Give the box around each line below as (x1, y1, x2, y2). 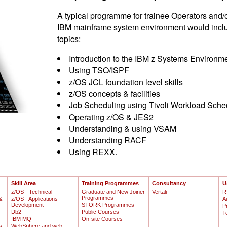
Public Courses (81, 209, 119, 215)
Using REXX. (68, 146, 117, 158)
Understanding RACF (68, 134, 146, 146)
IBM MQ (11, 216, 31, 222)
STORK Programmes (81, 202, 134, 208)
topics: (57, 33, 81, 45)
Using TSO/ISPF (68, 64, 129, 76)
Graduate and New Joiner (81, 188, 145, 195)
